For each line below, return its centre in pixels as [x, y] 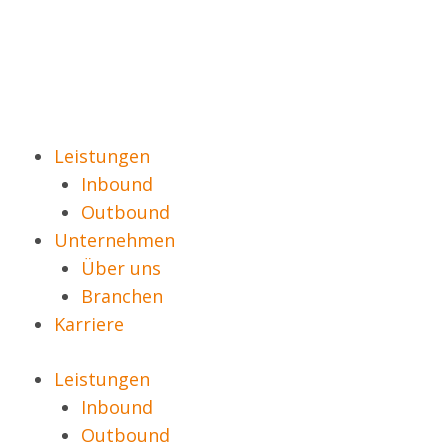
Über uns [121, 267]
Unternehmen [114, 239]
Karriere [89, 323]
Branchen [122, 295]
